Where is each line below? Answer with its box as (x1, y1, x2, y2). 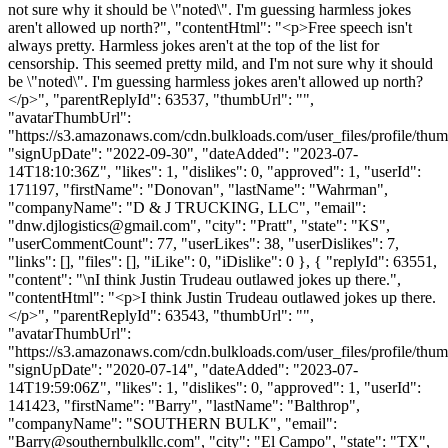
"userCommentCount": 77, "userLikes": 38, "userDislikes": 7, (8, 234, 399, 252)
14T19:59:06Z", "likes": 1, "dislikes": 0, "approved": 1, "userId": (8, 378, 421, 396)
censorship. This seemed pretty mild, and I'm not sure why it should (8, 54, 433, 72)
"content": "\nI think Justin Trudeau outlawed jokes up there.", (8, 270, 401, 288)
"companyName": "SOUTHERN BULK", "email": (8, 414, 337, 432)
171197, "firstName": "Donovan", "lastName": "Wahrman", (8, 180, 388, 198)
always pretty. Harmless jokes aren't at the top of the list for (8, 36, 379, 54)
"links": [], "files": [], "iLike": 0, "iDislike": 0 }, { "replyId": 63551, (8, 252, 437, 270)
